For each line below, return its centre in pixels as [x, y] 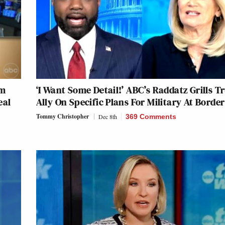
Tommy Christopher [62, 116]
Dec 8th [107, 116]
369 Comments [151, 116]
